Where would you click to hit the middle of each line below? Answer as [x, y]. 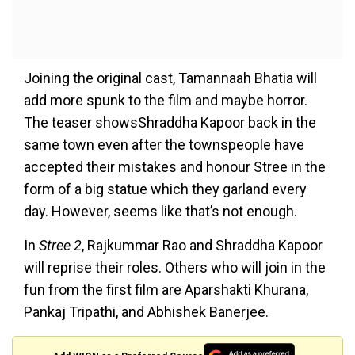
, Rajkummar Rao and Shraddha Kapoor [202, 245]
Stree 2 [60, 245]
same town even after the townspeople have [164, 144]
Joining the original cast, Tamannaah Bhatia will [170, 78]
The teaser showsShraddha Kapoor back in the [170, 122]
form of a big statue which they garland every [165, 189]
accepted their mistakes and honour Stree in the [175, 166]
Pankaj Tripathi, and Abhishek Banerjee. [146, 311]
